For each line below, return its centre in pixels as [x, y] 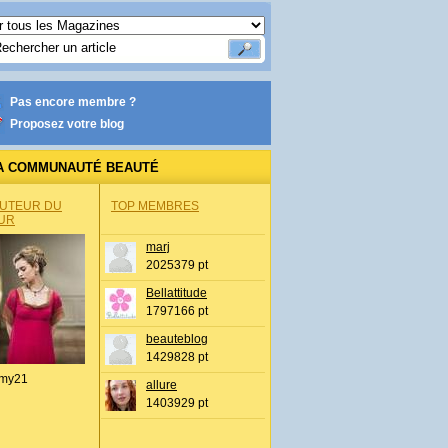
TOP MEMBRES [155, 206]
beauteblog [177, 339]
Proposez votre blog [67, 124]
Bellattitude [176, 293]
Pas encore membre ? [73, 102]
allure [161, 385]
